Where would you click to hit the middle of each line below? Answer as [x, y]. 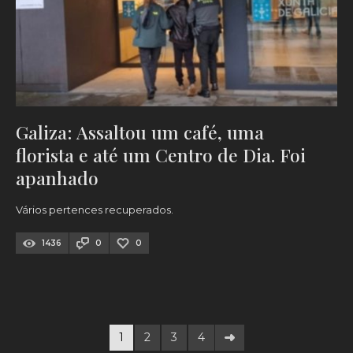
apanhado [57, 178]
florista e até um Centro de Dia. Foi [161, 155]
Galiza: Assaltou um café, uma [140, 132]
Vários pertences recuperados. [95, 210]
